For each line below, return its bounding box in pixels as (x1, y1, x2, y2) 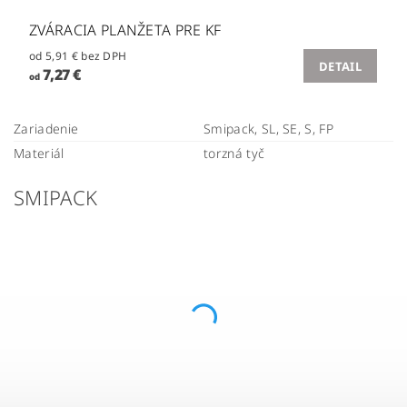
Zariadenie (14, 119, 79, 137)
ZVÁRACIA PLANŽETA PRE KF (29, 19, 222, 40)
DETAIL (319, 57, 362, 74)
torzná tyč (203, 144, 265, 162)
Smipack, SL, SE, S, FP (203, 119, 334, 137)
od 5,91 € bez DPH (81, 47, 127, 64)
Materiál (14, 144, 65, 162)
